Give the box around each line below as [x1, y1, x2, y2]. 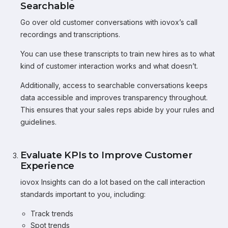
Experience [20, 160, 75, 172]
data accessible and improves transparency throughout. [20, 93, 208, 102]
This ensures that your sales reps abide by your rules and [20, 105, 214, 114]
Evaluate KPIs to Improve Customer [20, 149, 192, 161]
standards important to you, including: [20, 190, 146, 198]
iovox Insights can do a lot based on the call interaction [20, 178, 205, 186]
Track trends [31, 209, 73, 218]
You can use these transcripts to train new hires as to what [20, 49, 215, 58]
